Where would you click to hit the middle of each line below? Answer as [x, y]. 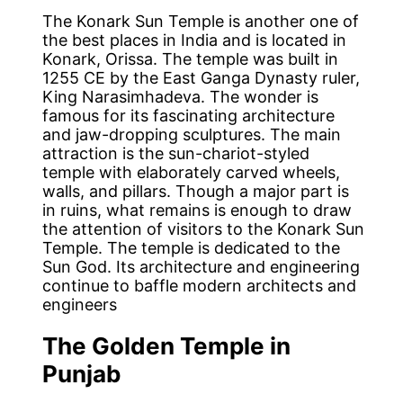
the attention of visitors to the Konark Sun [204, 228]
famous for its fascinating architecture [189, 115]
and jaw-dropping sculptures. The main [192, 134]
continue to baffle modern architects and [200, 285]
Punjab [82, 373]
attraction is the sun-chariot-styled [176, 153]
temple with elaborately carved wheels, [192, 172]
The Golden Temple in [167, 345]
